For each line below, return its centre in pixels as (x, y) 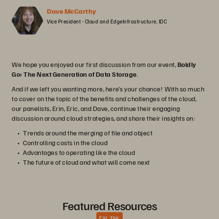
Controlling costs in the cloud (65, 142)
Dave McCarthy (72, 11)
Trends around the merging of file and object (88, 133)
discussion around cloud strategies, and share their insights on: (103, 118)
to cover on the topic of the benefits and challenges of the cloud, (104, 99)
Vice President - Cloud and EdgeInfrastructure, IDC (107, 21)
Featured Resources (109, 205)
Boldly (187, 64)
